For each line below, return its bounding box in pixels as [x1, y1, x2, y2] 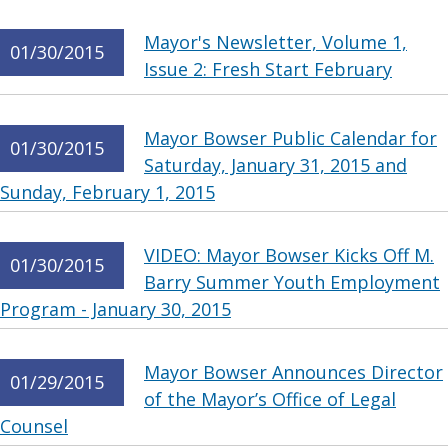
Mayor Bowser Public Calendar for [144, 126, 437, 150]
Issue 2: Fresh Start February [144, 57, 392, 81]
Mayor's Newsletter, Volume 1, [144, 30, 407, 54]
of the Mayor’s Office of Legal [144, 387, 396, 411]
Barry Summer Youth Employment [144, 270, 440, 294]
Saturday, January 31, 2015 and [144, 153, 407, 177]
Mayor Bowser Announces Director [144, 360, 443, 384]
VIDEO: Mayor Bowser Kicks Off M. [144, 243, 434, 267]
